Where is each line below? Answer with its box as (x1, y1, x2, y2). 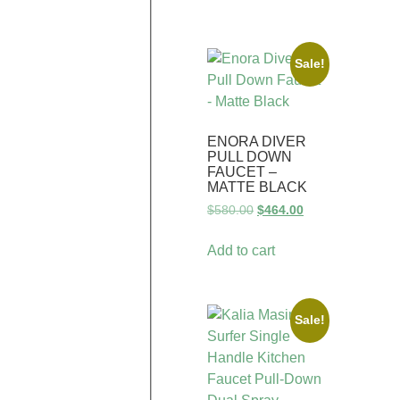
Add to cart (207, 243, 275, 259)
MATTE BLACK (207, 179, 307, 196)
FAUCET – (207, 164, 277, 180)
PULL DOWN (207, 149, 292, 165)
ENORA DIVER (207, 134, 306, 150)
